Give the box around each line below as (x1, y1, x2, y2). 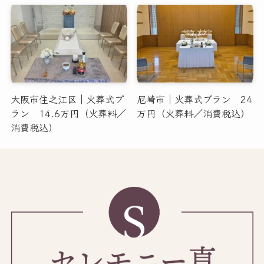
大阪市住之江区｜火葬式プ (10, 92, 124, 107)
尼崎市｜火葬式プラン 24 (137, 92, 253, 107)
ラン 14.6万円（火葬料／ (10, 106, 126, 121)
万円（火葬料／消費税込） (137, 106, 250, 121)
